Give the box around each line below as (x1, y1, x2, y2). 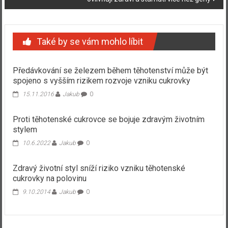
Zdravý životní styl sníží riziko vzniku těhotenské (12, 163, 185, 173)
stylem (12, 124, 37, 134)
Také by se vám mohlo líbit (36, 36, 143, 47)
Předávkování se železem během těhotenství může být (12, 65, 208, 75)
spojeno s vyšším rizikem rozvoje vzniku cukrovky (12, 75, 190, 85)
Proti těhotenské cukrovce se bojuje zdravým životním (12, 114, 205, 124)
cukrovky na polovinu (12, 173, 87, 183)
